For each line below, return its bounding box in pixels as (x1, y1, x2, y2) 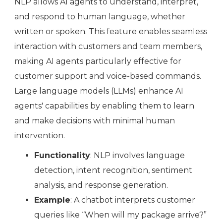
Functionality (34, 151, 90, 161)
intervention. (14, 131, 65, 141)
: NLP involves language (90, 151, 185, 161)
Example (34, 195, 70, 205)
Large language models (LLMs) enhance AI (14, 86, 183, 96)
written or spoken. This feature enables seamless (14, 27, 207, 37)
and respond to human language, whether (14, 12, 185, 22)
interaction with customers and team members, (14, 42, 202, 52)
